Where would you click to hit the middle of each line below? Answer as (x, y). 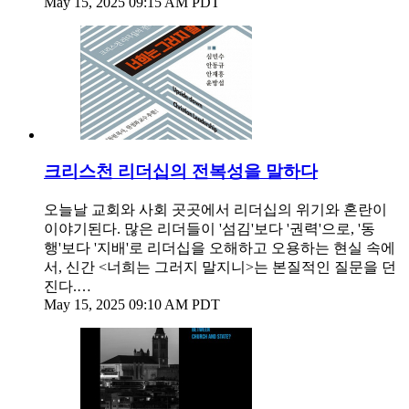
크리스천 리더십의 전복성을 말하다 (181, 172)
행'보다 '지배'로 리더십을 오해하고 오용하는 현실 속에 (220, 248)
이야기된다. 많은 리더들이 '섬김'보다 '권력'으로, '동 (210, 229)
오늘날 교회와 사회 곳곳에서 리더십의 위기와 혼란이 (215, 210)
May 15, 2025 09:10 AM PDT (132, 305)
